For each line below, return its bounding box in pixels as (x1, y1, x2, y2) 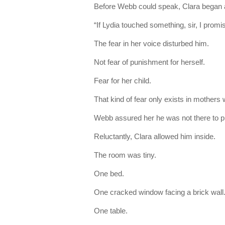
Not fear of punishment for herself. (94, 58, 205, 66)
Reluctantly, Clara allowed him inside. (94, 132, 215, 141)
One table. (94, 206, 128, 215)
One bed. (94, 169, 124, 178)
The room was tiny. (94, 151, 156, 159)
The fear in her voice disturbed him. (94, 39, 209, 48)
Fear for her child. (94, 76, 151, 85)
